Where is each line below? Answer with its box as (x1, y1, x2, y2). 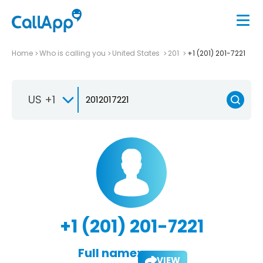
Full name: (77, 244, 140, 261)
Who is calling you (39, 48, 106, 58)
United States (112, 48, 161, 58)
